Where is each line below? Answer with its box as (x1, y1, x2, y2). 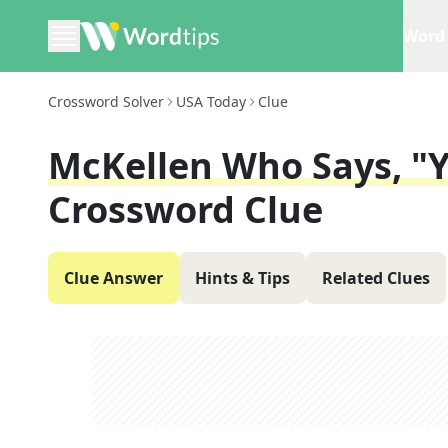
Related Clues (322, 267, 430, 289)
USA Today (176, 92, 246, 111)
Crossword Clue (48, 185, 323, 234)
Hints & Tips (195, 267, 290, 289)
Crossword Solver (48, 92, 164, 111)
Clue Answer (64, 267, 163, 289)
